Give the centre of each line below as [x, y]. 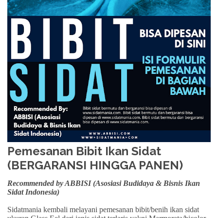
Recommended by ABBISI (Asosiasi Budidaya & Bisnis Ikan [104, 183]
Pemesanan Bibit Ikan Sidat [84, 151]
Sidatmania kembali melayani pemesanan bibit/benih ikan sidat [103, 209]
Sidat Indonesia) [33, 192]
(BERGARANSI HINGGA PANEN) [95, 165]
